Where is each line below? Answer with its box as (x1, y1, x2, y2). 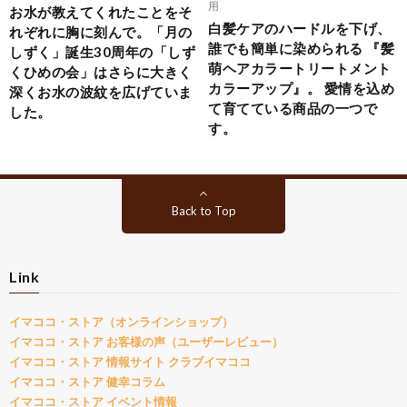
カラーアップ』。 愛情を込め (208, 80, 394, 97)
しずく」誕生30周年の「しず (9, 44, 195, 61)
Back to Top (171, 203, 236, 219)
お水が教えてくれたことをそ (9, 4, 193, 21)
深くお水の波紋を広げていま (9, 84, 193, 101)
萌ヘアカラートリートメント (208, 60, 392, 77)
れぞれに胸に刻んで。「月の (9, 24, 193, 41)
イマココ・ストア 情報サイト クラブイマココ (9, 354, 251, 370)
